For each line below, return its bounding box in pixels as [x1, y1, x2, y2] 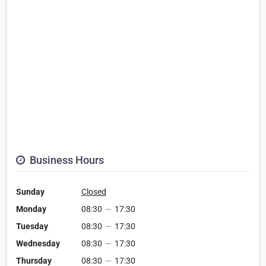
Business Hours [27, 154, 104, 167]
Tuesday [16, 221, 48, 232]
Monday [16, 204, 46, 214]
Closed [81, 187, 106, 197]
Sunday [16, 187, 45, 197]
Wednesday [16, 239, 60, 249]
